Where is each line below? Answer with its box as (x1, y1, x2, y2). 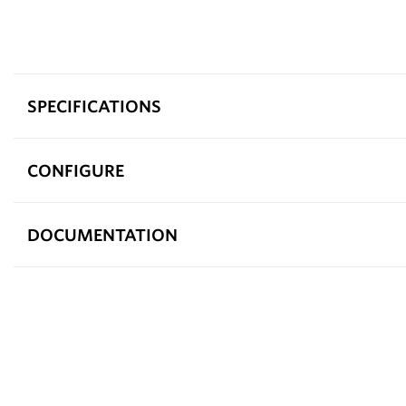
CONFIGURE (27, 159, 124, 180)
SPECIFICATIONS (27, 95, 161, 116)
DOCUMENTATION (27, 224, 178, 245)
